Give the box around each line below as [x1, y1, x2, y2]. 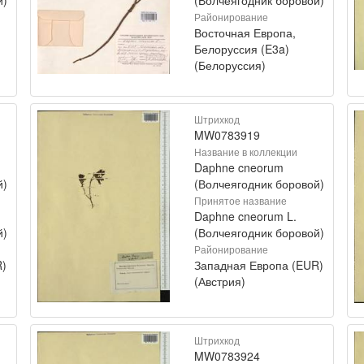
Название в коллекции [194, 144, 297, 158]
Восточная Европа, [194, 24, 296, 41]
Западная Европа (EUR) [194, 256, 323, 273]
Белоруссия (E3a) [194, 40, 289, 57]
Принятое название [194, 193, 287, 207]
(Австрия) [194, 272, 245, 289]
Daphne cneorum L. [194, 207, 297, 224]
